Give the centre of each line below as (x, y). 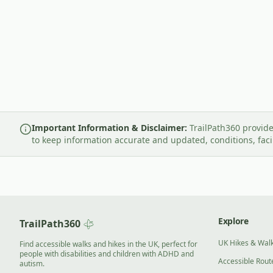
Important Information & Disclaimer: (109, 128)
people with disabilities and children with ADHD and (107, 254)
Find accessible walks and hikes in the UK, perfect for (108, 244)
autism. (32, 264)
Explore (233, 221)
